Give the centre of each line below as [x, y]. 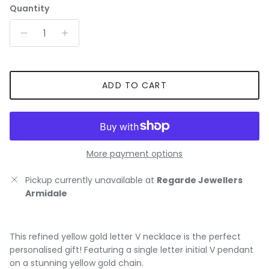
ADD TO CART [134, 86]
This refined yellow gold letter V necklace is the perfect [125, 237]
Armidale [46, 194]
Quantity [29, 9]
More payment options [134, 154]
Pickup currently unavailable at [91, 180]
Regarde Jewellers [200, 180]
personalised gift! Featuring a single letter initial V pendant [131, 250]
